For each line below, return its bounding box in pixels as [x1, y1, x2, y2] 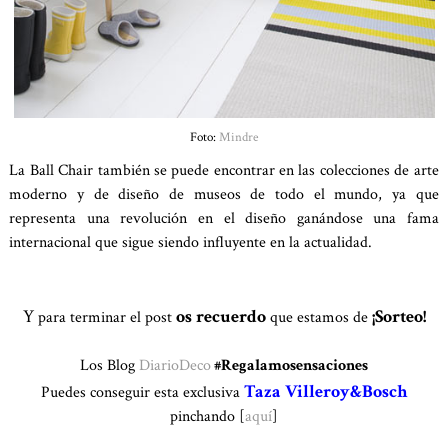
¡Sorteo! [371, 304, 426, 328]
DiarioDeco [139, 354, 211, 376]
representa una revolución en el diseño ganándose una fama [9, 207, 439, 229]
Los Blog [80, 354, 139, 376]
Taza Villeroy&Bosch [244, 379, 407, 403]
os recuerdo [175, 304, 266, 328]
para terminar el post [37, 306, 176, 328]
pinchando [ [170, 405, 245, 427]
